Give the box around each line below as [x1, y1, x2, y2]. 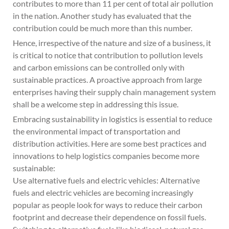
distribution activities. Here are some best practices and [13, 139, 207, 148]
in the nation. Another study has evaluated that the [13, 11, 191, 20]
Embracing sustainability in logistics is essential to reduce [13, 114, 212, 124]
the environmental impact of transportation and [13, 126, 180, 136]
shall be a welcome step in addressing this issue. [13, 99, 178, 109]
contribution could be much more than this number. [13, 23, 192, 33]
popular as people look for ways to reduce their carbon [13, 200, 202, 210]
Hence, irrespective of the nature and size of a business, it [13, 38, 211, 48]
